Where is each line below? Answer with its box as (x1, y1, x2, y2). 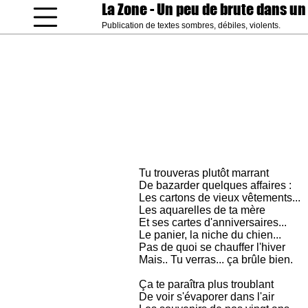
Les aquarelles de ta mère (139, 204, 265, 216)
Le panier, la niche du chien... (139, 229, 281, 241)
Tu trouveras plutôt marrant (139, 167, 269, 179)
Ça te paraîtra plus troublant (139, 278, 274, 290)
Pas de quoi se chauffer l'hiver (139, 241, 285, 253)
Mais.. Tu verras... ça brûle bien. (139, 254, 293, 265)
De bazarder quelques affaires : (139, 179, 291, 191)
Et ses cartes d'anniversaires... (139, 217, 287, 228)
